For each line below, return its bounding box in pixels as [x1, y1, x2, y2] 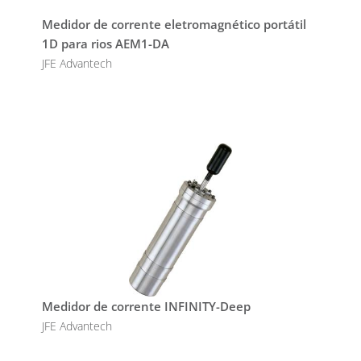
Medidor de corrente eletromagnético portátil [41, 16, 306, 33]
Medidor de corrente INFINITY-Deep [41, 298, 251, 315]
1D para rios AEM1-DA [41, 35, 169, 52]
